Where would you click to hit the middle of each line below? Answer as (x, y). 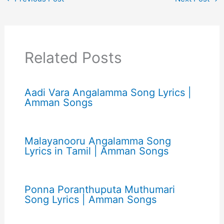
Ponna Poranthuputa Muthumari (99, 189)
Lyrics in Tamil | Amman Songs (96, 151)
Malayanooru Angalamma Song (97, 141)
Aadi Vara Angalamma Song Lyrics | (108, 92)
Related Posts (73, 57)
